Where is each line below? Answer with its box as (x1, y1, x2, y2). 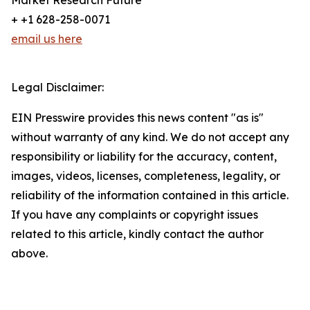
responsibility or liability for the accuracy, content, (11, 149, 277, 164)
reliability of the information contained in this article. (11, 188, 289, 203)
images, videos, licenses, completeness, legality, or (11, 169, 280, 183)
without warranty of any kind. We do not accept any (11, 130, 289, 145)
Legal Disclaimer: (11, 80, 104, 95)
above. (11, 246, 48, 261)
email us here (11, 32, 82, 46)
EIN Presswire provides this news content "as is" (11, 111, 264, 125)
